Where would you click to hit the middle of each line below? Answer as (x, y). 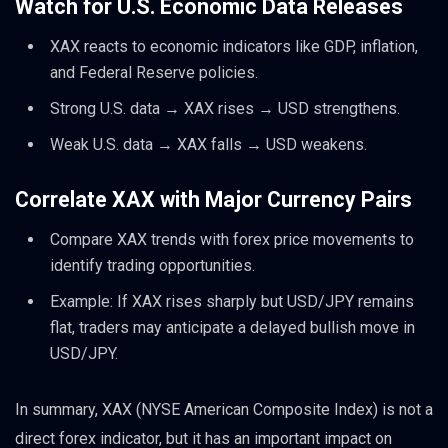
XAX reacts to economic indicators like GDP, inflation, (234, 47)
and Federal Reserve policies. (154, 73)
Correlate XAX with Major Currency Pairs (213, 199)
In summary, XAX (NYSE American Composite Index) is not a (224, 409)
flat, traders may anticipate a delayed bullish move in (232, 327)
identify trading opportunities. (152, 265)
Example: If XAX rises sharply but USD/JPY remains (232, 301)
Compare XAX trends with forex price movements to (232, 239)
